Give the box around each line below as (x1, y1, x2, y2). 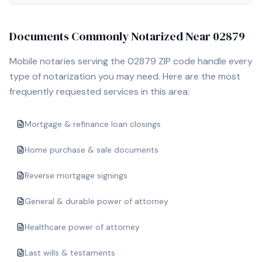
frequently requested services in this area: (9, 85, 189, 98)
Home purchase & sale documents (25, 144, 158, 155)
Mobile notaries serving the (9, 55, 127, 67)
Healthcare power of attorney (25, 222, 140, 232)
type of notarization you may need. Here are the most (9, 70, 240, 82)
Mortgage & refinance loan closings (25, 119, 161, 129)
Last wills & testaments (25, 247, 115, 258)
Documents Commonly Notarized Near (9, 28, 213, 44)
